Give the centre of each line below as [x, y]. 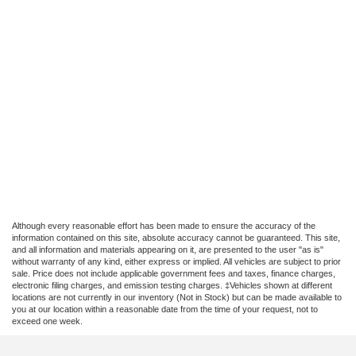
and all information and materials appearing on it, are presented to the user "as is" [168, 250]
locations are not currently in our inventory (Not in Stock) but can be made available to [177, 298]
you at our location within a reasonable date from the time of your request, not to [165, 310]
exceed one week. [47, 321]
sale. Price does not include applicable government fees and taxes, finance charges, [174, 274]
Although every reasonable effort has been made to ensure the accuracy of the [164, 226]
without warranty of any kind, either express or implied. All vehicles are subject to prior [176, 262]
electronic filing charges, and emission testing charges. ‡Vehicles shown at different [172, 286]
